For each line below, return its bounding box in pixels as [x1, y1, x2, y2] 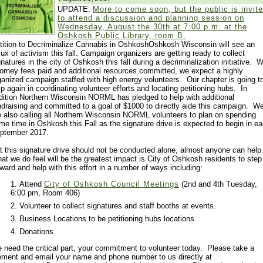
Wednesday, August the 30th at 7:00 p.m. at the [58, 22, 247, 32]
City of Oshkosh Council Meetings [44, 180, 179, 189]
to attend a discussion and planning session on [58, 14, 244, 23]
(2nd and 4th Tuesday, [179, 180, 257, 189]
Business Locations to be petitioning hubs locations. [19, 214, 197, 224]
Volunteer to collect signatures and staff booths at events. [19, 201, 216, 211]
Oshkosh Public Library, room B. [58, 31, 186, 41]
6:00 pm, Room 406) [11, 188, 80, 198]
